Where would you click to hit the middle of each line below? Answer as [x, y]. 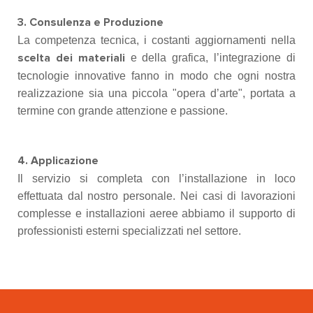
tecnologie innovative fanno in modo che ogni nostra [156, 76]
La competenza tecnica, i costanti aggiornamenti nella [156, 40]
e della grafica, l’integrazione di [210, 58]
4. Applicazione [58, 161]
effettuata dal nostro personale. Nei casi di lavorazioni [156, 196]
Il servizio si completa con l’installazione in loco [156, 179]
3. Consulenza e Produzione [90, 22]
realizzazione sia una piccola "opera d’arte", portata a [156, 93]
